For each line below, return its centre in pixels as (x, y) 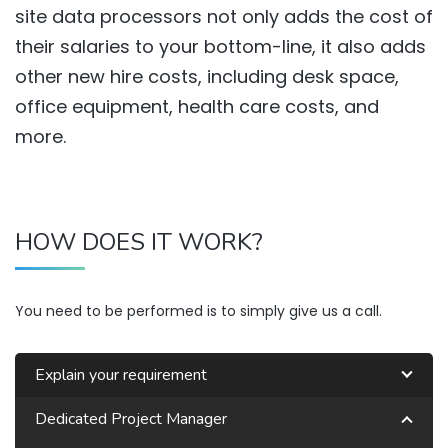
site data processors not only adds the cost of (224, 16)
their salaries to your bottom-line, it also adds (220, 46)
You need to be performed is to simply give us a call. (198, 310)
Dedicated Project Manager (131, 418)
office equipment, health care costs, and (197, 106)
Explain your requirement (121, 374)
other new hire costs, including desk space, (207, 76)
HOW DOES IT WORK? (139, 241)
